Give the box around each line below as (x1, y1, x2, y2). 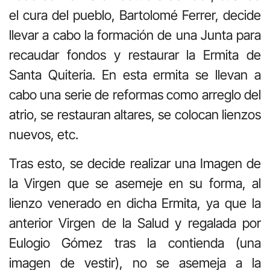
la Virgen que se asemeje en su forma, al (9, 175, 261, 191)
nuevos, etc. (9, 127, 78, 143)
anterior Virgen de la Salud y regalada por (9, 215, 261, 231)
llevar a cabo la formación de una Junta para (9, 27, 261, 43)
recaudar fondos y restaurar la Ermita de (9, 47, 261, 63)
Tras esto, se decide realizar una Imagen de (9, 155, 261, 171)
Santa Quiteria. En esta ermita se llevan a (9, 67, 261, 83)
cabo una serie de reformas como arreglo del (9, 87, 261, 103)
